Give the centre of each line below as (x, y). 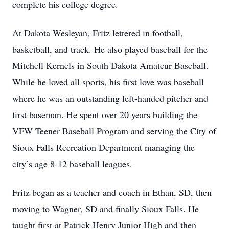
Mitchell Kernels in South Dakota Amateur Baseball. (110, 65)
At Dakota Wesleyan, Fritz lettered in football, (98, 33)
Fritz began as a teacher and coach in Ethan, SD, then (112, 192)
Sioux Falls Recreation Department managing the (104, 147)
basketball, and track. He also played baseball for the (110, 49)
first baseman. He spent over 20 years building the (105, 114)
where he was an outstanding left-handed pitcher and (110, 98)
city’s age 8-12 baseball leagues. (72, 164)
